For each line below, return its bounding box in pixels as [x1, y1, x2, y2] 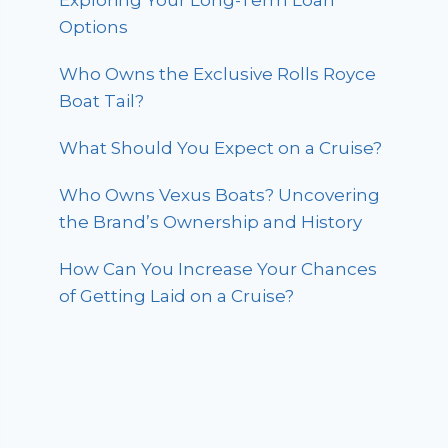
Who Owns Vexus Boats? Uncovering [59, 185, 381, 206]
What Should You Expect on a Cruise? [59, 138, 383, 159]
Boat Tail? [59, 91, 145, 112]
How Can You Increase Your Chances [59, 259, 378, 280]
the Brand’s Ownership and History [59, 212, 363, 233]
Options [59, 17, 129, 38]
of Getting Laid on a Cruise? [59, 286, 295, 307]
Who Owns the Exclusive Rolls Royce [59, 64, 377, 85]
